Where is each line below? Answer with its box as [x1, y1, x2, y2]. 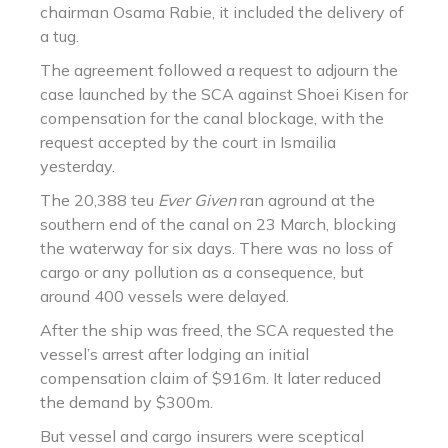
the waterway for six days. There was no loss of [40, 238, 393, 258]
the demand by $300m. [40, 392, 213, 412]
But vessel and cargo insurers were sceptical [40, 426, 364, 446]
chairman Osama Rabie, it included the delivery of [40, 2, 404, 22]
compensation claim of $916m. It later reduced [40, 368, 381, 388]
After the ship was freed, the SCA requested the [40, 320, 394, 340]
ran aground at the [236, 190, 375, 210]
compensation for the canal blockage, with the [40, 108, 384, 128]
